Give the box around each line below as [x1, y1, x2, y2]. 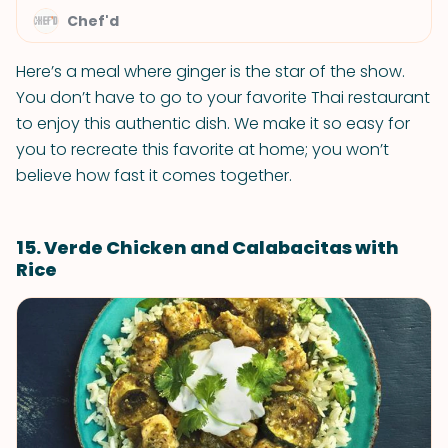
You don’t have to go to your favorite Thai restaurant [16, 86, 430, 109]
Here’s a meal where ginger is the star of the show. [16, 60, 405, 83]
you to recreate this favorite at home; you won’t [16, 138, 389, 161]
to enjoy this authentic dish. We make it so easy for [16, 112, 410, 135]
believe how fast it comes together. [16, 164, 292, 187]
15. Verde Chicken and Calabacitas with [16, 235, 399, 260]
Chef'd [67, 11, 119, 31]
